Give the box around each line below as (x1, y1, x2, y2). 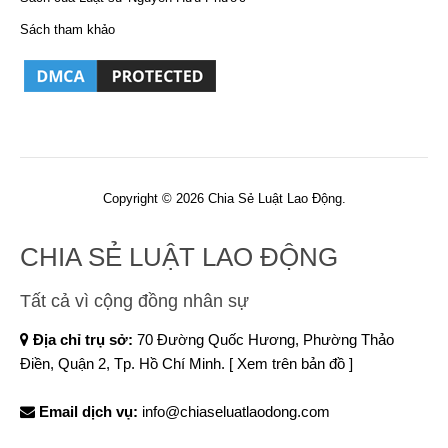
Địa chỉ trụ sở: (33, 331, 133, 349)
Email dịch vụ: (39, 403, 138, 421)
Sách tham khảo (20, 22, 115, 38)
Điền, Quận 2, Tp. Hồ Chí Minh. (20, 355, 229, 373)
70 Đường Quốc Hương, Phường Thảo (133, 331, 394, 349)
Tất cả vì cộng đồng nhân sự (20, 291, 249, 312)
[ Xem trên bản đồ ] (229, 355, 353, 373)
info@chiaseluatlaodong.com (142, 403, 330, 421)
